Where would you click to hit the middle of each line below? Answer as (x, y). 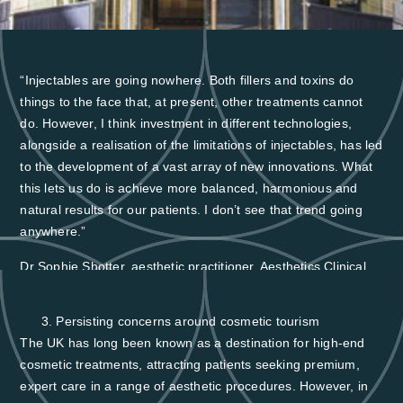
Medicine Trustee (71, 309)
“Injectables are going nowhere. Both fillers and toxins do (187, 81)
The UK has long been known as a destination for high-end (193, 343)
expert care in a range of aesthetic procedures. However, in (194, 386)
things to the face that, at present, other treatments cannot (192, 102)
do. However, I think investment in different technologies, (186, 124)
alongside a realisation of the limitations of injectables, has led (201, 145)
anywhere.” (53, 232)
